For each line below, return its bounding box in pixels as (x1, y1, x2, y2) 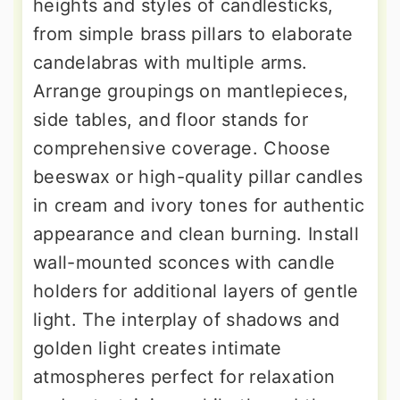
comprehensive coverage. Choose (33, 137, 330, 160)
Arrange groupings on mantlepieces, (33, 80, 349, 103)
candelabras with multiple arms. (33, 52, 308, 74)
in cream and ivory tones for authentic (33, 195, 365, 217)
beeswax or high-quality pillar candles (33, 166, 363, 188)
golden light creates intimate (33, 337, 282, 360)
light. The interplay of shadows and (33, 309, 340, 331)
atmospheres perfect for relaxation (33, 366, 336, 388)
